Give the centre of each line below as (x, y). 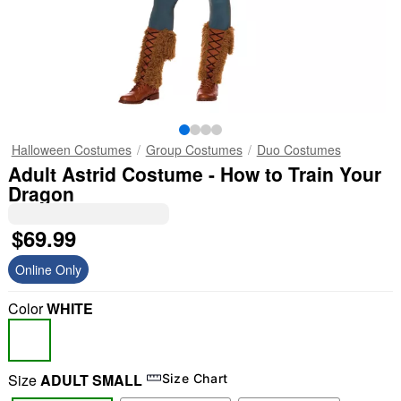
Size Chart (195, 378)
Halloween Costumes (71, 149)
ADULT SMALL (91, 380)
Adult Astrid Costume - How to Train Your (114, 174)
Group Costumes (194, 149)
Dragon (41, 193)
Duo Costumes (299, 149)
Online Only (48, 269)
